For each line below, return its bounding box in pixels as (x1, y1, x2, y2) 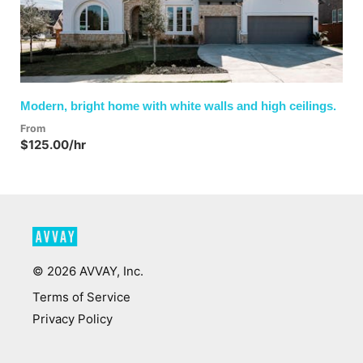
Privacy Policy (32, 311, 113, 327)
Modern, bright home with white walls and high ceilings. (20, 99, 336, 113)
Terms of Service (32, 289, 130, 305)
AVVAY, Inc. (76, 263, 143, 280)
